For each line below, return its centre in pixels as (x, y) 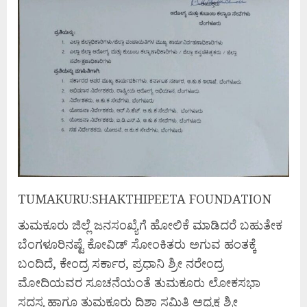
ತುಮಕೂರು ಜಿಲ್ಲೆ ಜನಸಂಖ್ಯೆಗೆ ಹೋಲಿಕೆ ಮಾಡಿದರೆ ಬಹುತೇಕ (150, 224)
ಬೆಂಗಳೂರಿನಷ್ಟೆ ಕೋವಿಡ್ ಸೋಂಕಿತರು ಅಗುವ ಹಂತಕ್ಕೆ (137, 244)
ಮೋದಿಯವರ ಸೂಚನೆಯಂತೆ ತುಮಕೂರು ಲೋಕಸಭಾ (139, 282)
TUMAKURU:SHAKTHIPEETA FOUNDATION (145, 198)
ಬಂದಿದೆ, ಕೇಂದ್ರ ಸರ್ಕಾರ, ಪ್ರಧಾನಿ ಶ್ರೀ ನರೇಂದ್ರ (121, 263)
